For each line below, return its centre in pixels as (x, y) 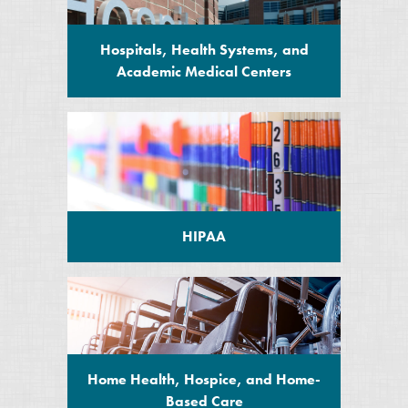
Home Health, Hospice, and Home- (204, 379)
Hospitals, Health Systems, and (204, 50)
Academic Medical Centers (204, 71)
